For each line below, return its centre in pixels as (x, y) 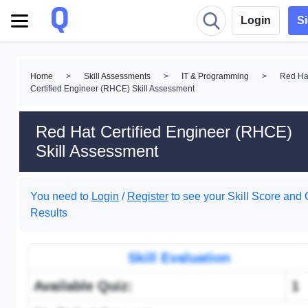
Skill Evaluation (179, 258)
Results (49, 213)
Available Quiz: (83, 286)
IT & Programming (215, 76)
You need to (61, 196)
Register (148, 196)
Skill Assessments (117, 76)
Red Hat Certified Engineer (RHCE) (164, 132)
